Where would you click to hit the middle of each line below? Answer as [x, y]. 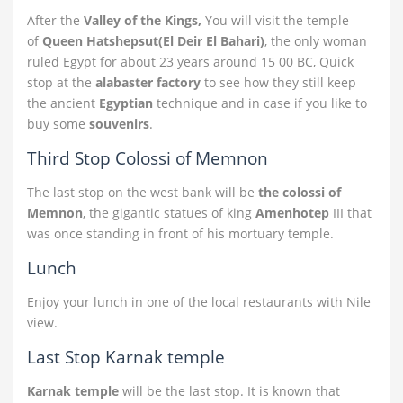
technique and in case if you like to [260, 103]
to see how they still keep [278, 82]
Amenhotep [292, 213]
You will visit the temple [275, 20]
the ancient [63, 103]
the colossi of [300, 192]
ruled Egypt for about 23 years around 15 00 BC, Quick [190, 62]
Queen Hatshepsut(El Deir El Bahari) [153, 41]
